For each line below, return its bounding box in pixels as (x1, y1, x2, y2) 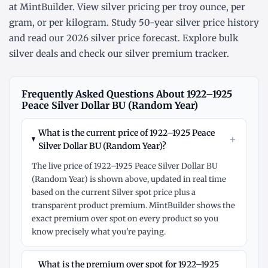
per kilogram (49, 17, 106, 29)
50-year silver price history (139, 17, 259, 29)
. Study (106, 17, 139, 29)
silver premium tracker (125, 48, 227, 60)
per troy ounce (162, 1, 226, 13)
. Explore (178, 32, 219, 44)
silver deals (9, 48, 58, 60)
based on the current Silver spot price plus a (32, 187, 196, 198)
